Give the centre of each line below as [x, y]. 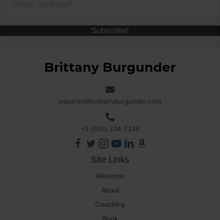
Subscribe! [110, 31]
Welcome [110, 176]
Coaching [110, 204]
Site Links [110, 159]
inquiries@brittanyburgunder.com [110, 101]
